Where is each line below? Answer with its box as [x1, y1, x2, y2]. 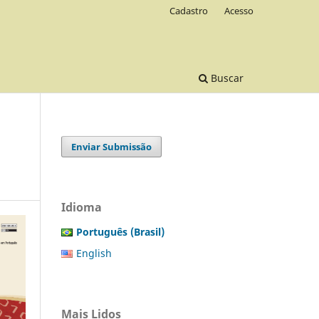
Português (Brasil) [76, 224, 164, 239]
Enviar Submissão [71, 140, 152, 153]
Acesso [224, 4, 253, 17]
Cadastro [169, 4, 209, 17]
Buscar [208, 70, 244, 85]
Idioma [61, 199, 102, 215]
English [76, 246, 112, 260]
